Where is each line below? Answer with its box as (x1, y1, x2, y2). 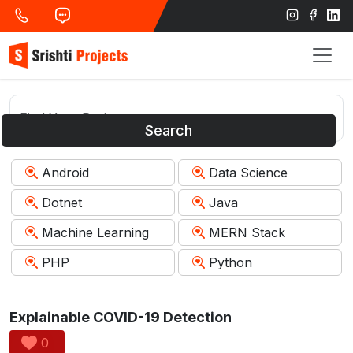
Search (145, 122, 192, 139)
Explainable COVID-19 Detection (9, 308, 232, 325)
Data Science (209, 164, 288, 180)
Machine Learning (42, 224, 149, 240)
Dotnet (42, 194, 82, 210)
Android (42, 164, 89, 180)
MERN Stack (209, 224, 285, 240)
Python (209, 254, 252, 270)
